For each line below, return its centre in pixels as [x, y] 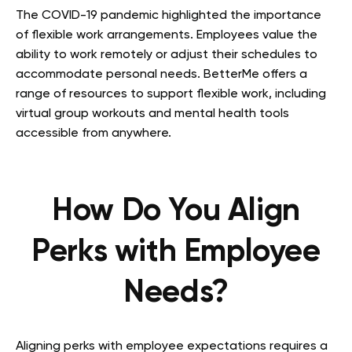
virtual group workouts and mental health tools [152, 114]
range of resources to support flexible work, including [171, 94]
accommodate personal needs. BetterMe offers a [161, 74]
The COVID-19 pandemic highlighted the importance [169, 15]
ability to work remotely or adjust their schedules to [167, 55]
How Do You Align [176, 211]
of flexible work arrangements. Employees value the [167, 35]
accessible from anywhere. [93, 133]
